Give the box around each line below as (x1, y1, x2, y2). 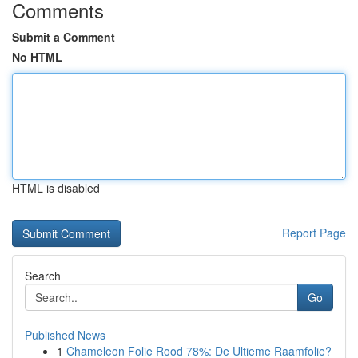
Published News (25, 327, 105, 343)
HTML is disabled (12, 180, 100, 196)
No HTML (12, 49, 62, 65)
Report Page (282, 225, 346, 241)
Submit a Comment (12, 29, 115, 45)
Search (25, 268, 61, 284)
